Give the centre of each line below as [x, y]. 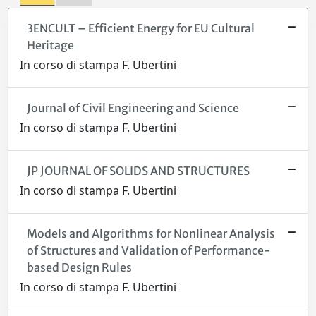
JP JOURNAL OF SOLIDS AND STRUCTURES [138, 171]
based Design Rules [79, 268]
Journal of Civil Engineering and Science [133, 108]
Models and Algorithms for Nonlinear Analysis [151, 234]
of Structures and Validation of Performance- [148, 251]
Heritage [50, 45]
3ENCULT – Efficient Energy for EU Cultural [140, 29]
